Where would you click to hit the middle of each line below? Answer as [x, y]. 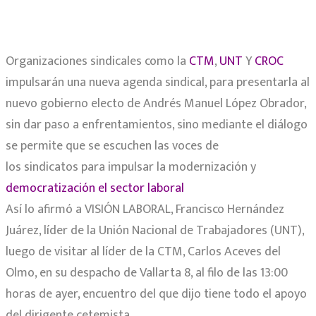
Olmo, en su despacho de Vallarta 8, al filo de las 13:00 [147, 273]
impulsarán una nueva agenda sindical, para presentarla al [158, 83]
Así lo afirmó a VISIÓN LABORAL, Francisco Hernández [145, 210]
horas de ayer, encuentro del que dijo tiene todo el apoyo [156, 294]
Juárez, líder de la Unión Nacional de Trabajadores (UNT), [155, 231]
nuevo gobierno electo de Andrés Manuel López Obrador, [156, 104]
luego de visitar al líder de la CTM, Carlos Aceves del [143, 252]
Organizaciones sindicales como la [97, 62]
